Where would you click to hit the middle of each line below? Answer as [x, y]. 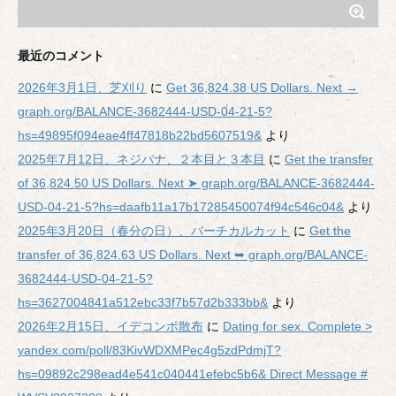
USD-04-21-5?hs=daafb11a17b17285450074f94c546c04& [181, 207]
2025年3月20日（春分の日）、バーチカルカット [154, 231]
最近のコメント [61, 56]
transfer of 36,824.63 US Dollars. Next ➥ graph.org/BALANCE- [193, 255]
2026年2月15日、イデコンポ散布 [110, 327]
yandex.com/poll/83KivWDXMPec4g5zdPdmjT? [149, 350]
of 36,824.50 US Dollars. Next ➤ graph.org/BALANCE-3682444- [196, 183]
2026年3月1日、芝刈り [82, 88]
